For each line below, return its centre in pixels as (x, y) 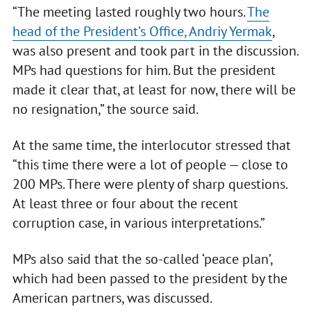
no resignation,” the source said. (105, 109)
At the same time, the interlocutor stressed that (151, 145)
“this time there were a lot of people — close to (150, 165)
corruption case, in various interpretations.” (138, 223)
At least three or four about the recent (125, 204)
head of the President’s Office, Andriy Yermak (142, 32)
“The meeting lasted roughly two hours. (129, 12)
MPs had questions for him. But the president (144, 70)
